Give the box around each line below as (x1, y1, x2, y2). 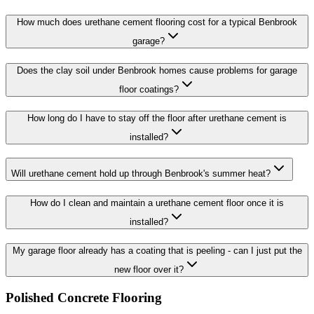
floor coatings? (118, 83, 179, 95)
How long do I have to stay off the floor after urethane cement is (27, 113, 287, 124)
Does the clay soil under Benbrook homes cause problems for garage (17, 64, 297, 76)
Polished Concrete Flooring (6, 290, 162, 306)
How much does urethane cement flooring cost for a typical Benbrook (17, 16, 297, 27)
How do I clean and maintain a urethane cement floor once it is (30, 197, 284, 208)
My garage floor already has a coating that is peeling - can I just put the (12, 245, 302, 257)
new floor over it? (114, 264, 184, 275)
